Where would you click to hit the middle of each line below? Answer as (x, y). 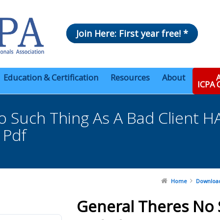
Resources (130, 78)
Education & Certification (51, 78)
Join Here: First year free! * (132, 33)
